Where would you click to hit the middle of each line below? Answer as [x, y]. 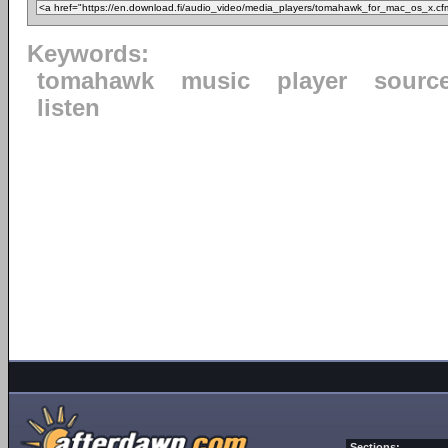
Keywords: [88, 54]
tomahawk [95, 81]
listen [68, 108]
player [312, 81]
